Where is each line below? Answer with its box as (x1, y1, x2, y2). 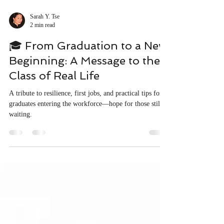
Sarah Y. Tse (30, 53, 59, 60)
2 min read (30, 61, 55, 68)
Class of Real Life (9, 109, 99, 122)
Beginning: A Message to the (9, 94, 160, 107)
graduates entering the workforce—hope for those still (9, 140, 162, 147)
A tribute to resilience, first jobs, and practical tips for (9, 129, 162, 137)
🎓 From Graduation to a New (9, 79, 167, 92)
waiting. (9, 150, 32, 158)
